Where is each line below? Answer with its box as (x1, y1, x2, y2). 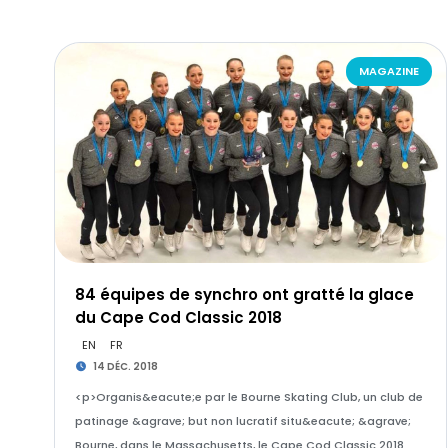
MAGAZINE (358, 63, 419, 79)
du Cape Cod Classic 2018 (74, 307, 282, 328)
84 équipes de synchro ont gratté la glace (74, 284, 414, 305)
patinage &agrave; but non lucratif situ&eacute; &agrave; (74, 413, 411, 429)
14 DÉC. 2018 (91, 359, 159, 374)
